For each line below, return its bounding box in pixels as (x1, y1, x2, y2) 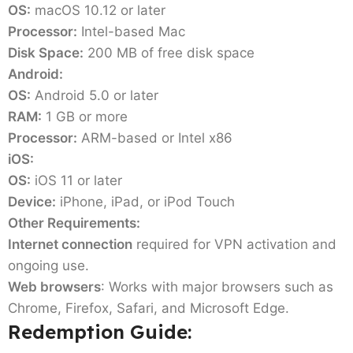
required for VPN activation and (132, 236, 336, 252)
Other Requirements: (8, 214, 140, 231)
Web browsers (8, 278, 101, 295)
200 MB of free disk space (84, 44, 255, 61)
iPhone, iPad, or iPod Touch (56, 193, 235, 210)
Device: (8, 193, 56, 210)
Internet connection (8, 236, 132, 252)
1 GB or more (42, 108, 128, 124)
